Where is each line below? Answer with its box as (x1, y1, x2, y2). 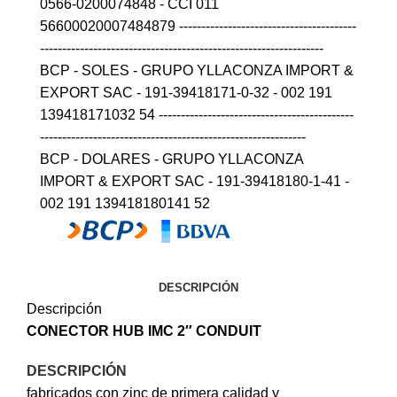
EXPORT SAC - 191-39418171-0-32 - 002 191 (40, 85, 332, 101)
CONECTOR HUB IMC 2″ (27, 323, 196, 339)
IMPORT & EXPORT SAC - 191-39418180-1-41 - (40, 174, 349, 190)
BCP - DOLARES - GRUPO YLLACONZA (40, 152, 303, 167)
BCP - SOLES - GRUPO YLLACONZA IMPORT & (40, 63, 354, 79)
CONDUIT (196, 323, 261, 339)
